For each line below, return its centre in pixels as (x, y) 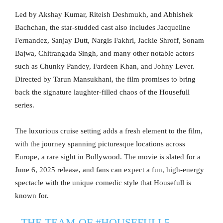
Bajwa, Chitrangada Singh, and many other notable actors (105, 53)
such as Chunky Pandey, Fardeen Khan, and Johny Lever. (105, 66)
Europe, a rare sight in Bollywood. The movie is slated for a (108, 157)
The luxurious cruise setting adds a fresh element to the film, (109, 131)
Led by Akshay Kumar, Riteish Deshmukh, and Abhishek (104, 14)
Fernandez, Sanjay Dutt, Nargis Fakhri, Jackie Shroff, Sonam (110, 40)
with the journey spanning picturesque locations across (100, 144)
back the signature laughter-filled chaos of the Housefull (102, 92)
